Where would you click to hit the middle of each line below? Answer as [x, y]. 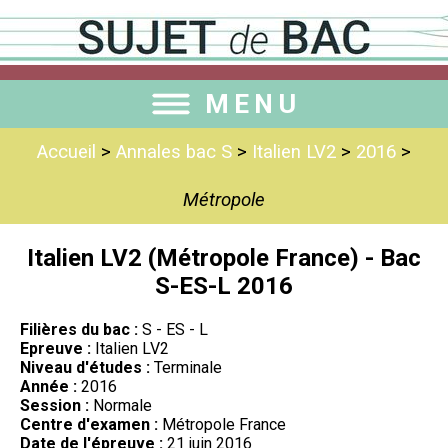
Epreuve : [55, 348]
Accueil [66, 152]
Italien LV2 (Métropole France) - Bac [224, 257]
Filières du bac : [79, 329]
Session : [54, 405]
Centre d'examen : [89, 424]
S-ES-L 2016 [224, 285]
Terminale [186, 367]
